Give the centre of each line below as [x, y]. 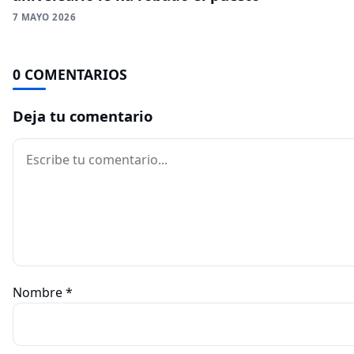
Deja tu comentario [83, 115]
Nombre [39, 292]
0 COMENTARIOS [70, 74]
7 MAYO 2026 [45, 17]
